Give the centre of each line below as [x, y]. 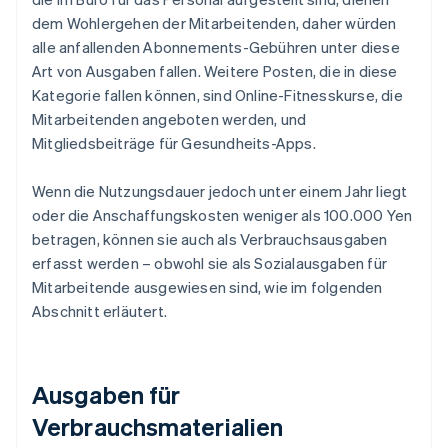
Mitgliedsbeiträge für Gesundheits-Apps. [174, 143]
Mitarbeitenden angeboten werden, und [169, 119]
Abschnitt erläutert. [99, 311]
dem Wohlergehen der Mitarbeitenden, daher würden [214, 23]
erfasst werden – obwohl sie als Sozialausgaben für [210, 263]
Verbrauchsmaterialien [158, 427]
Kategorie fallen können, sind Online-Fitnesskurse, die [217, 95]
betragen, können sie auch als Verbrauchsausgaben [210, 239]
